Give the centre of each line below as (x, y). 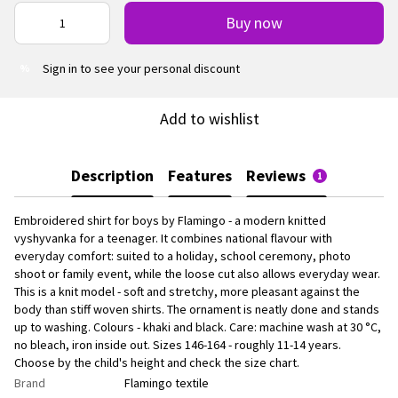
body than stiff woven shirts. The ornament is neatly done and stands (197, 309)
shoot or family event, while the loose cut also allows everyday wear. (197, 273)
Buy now (254, 22)
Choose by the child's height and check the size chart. (157, 362)
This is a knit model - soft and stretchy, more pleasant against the (187, 291)
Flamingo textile (167, 382)
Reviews (276, 176)
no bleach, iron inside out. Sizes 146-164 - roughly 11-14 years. (178, 344)
